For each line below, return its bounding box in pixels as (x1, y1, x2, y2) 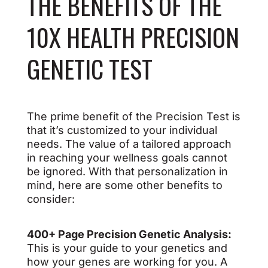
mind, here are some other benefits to (26, 179, 223, 191)
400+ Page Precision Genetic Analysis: (26, 228, 232, 240)
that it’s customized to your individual (26, 124, 217, 136)
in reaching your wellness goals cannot (26, 151, 227, 164)
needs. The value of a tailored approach (26, 138, 232, 150)
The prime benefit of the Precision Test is (26, 110, 240, 123)
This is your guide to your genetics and (26, 242, 227, 254)
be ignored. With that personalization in (26, 165, 228, 178)
